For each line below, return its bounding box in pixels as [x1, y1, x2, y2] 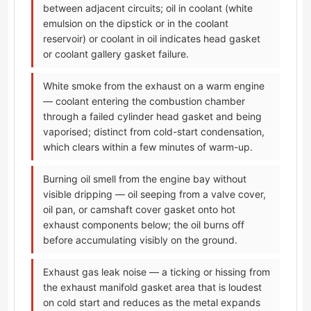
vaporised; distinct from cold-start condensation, [43, 126, 264, 138]
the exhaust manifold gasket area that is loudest [43, 281, 262, 294]
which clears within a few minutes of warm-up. [43, 141, 253, 153]
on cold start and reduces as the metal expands [43, 296, 260, 309]
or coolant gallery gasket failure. [43, 48, 189, 60]
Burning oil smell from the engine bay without [43, 173, 246, 185]
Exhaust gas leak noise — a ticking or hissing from [43, 266, 270, 278]
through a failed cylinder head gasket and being [43, 110, 262, 123]
